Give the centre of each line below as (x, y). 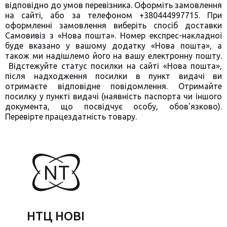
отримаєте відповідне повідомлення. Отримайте (113, 86)
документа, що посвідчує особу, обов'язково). (113, 106)
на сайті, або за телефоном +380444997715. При (113, 15)
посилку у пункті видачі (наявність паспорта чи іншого (113, 96)
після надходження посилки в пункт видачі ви (113, 76)
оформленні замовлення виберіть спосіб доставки (113, 25)
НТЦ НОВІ (56, 216)
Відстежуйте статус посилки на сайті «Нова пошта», (113, 66)
